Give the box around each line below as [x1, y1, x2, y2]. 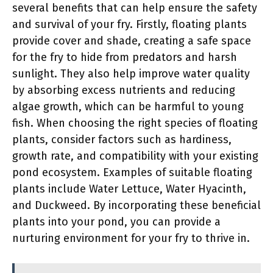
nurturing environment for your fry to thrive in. [12, 232, 250, 245]
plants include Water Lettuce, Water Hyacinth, [12, 182, 246, 196]
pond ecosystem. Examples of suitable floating [12, 166, 252, 179]
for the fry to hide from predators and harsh [12, 51, 237, 64]
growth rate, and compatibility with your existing [12, 149, 258, 163]
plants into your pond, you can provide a [12, 215, 221, 229]
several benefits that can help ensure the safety [12, 1, 257, 15]
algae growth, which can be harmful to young [12, 100, 244, 113]
